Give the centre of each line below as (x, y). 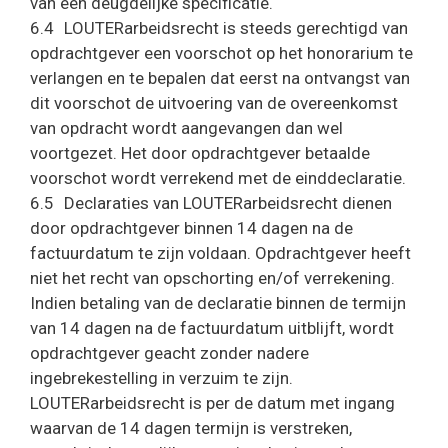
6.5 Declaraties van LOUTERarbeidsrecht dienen (211, 203)
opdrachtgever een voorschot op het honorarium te (221, 53)
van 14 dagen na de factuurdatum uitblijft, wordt (212, 328)
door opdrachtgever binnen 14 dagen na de (191, 228)
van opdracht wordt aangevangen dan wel (186, 128)
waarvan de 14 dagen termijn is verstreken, (191, 428)
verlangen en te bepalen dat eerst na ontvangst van (220, 78)
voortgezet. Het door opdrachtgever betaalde (200, 153)
